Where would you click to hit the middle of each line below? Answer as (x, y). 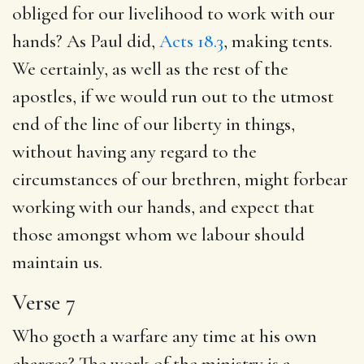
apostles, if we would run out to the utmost (173, 96)
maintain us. (57, 262)
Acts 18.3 (191, 41)
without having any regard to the (134, 152)
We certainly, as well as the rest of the (150, 69)
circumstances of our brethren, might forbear (180, 179)
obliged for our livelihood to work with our (173, 13)
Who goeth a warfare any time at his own (165, 336)
